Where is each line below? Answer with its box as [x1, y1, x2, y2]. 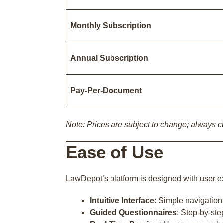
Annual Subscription [70, 54, 148, 62]
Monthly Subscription [70, 21, 151, 30]
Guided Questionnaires [90, 208, 177, 217]
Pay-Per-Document [70, 86, 142, 95]
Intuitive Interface [90, 196, 154, 205]
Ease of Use [66, 142, 163, 162]
